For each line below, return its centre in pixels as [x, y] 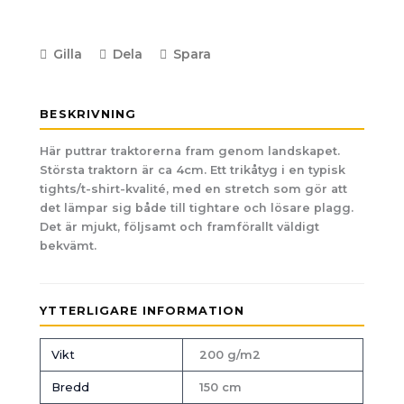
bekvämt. [69, 245]
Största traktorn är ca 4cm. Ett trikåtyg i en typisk [193, 170]
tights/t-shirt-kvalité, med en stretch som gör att [194, 188]
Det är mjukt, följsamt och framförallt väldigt [180, 226]
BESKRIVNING [88, 114]
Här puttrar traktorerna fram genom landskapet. [190, 151]
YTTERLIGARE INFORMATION [142, 310]
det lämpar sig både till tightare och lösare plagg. [197, 207]
